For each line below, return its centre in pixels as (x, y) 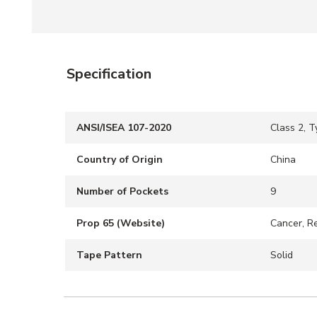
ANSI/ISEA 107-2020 (124, 128)
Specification (109, 74)
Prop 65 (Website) (121, 223)
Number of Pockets (122, 191)
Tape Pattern (109, 255)
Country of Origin (120, 160)
